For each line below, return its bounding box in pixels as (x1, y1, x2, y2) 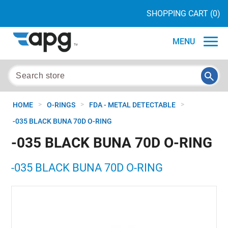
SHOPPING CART (147, 9, 208, 18)
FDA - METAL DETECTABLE (89, 101, 176, 109)
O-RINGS (47, 101, 75, 109)
